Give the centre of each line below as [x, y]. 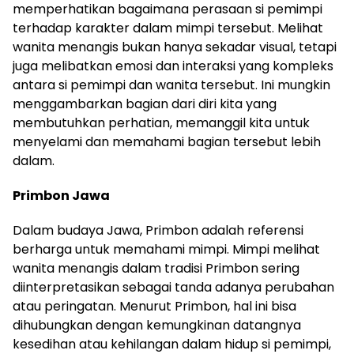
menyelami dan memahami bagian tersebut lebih [167, 142]
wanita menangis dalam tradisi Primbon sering [156, 268]
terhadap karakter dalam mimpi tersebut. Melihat [168, 28]
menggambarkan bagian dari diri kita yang [145, 104]
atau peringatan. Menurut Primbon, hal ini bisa [154, 306]
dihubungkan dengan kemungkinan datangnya [157, 325]
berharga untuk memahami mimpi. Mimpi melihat [166, 249]
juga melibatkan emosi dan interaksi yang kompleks [173, 66]
